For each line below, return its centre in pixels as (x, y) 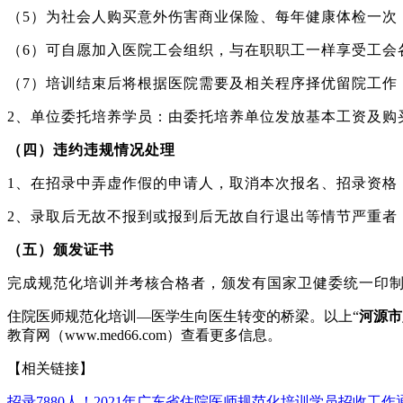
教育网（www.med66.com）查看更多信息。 (144, 335)
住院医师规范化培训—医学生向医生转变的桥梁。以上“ (183, 316)
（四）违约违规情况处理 (91, 149)
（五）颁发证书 (61, 249)
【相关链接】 (50, 368)
